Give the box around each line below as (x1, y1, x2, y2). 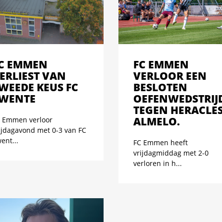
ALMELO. (133, 114, 180, 128)
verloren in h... (133, 158, 182, 168)
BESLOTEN (133, 80, 187, 94)
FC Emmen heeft (133, 137, 188, 147)
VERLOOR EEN (133, 68, 207, 83)
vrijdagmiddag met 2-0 (133, 148, 209, 158)
